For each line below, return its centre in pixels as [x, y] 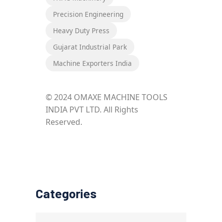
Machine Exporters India [92, 63]
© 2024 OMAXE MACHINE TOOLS [107, 97]
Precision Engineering [88, 14]
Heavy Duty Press [81, 30]
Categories [66, 193]
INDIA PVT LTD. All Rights [92, 109]
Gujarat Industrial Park [90, 47]
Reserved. [64, 122]
